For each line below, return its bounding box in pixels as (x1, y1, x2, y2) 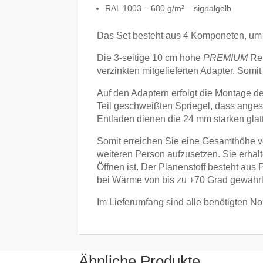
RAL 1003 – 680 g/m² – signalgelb (105, 3, 232, 13)
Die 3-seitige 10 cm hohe (97, 52, 204, 63)
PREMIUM (203, 52, 251, 63)
